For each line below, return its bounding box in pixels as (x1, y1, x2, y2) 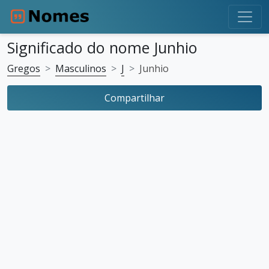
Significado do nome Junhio (7, 37, 198, 58)
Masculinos (55, 62, 106, 75)
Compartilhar (104, 91, 165, 104)
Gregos (7, 62, 40, 75)
